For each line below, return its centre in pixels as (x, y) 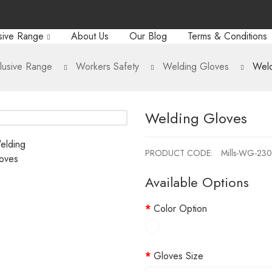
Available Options (197, 182)
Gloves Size (178, 256)
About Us (90, 36)
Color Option (180, 209)
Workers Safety (107, 66)
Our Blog (148, 36)
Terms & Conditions (227, 36)
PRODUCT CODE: (180, 153)
